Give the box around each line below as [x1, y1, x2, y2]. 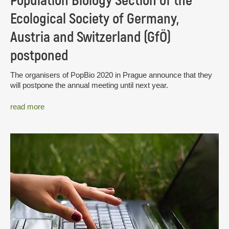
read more [10, 102, 44, 111]
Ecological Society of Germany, [10, 10, 179, 29]
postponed [10, 47, 68, 65]
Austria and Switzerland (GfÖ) [10, 28, 171, 47]
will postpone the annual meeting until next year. [10, 81, 168, 90]
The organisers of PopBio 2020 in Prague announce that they [10, 71, 212, 80]
